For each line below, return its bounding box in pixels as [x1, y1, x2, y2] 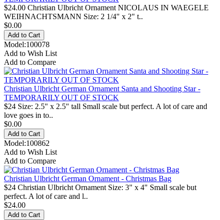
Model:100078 [4, 40, 50, 49]
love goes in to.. [4, 110, 53, 119]
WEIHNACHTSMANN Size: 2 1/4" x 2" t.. [4, 12, 143, 21]
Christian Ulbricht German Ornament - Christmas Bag [4, 174, 171, 183]
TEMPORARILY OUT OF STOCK [4, 93, 119, 102]
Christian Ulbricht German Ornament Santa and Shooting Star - [4, 84, 200, 93]
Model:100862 [4, 138, 50, 147]
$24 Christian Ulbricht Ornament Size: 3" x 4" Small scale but [4, 183, 196, 192]
